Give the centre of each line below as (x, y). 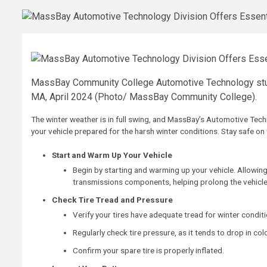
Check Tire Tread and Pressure (112, 199)
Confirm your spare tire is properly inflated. (148, 250)
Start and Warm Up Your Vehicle (112, 155)
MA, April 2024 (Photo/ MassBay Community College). (144, 97)
